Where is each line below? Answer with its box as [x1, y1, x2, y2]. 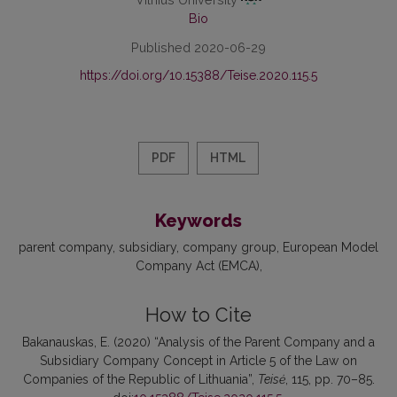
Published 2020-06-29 [131, 39, 266, 55]
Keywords [155, 209, 242, 231]
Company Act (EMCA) [135, 258, 260, 273]
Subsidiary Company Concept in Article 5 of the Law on [40, 353, 357, 368]
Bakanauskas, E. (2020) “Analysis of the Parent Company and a [22, 334, 375, 349]
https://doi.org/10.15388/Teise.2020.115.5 [80, 67, 317, 82]
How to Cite [145, 303, 252, 326]
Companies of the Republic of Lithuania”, [22, 371, 258, 386]
